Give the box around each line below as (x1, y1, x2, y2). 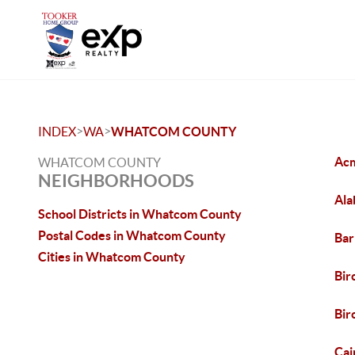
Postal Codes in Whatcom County (38, 228, 226, 242)
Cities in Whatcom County (38, 250, 185, 264)
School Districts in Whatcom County (38, 207, 242, 221)
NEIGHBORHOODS (38, 170, 194, 190)
